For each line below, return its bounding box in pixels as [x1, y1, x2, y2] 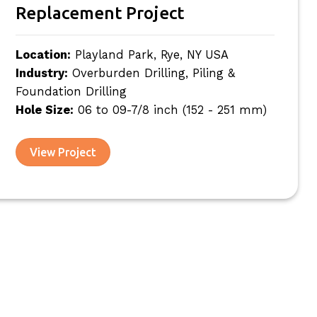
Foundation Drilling [15, 84, 127, 98]
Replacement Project [15, 2, 184, 23]
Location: [15, 47, 71, 62]
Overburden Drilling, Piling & [67, 66, 235, 80]
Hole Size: [15, 103, 74, 117]
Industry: [15, 66, 68, 80]
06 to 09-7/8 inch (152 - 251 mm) [73, 103, 267, 117]
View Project [30, 145, 97, 158]
